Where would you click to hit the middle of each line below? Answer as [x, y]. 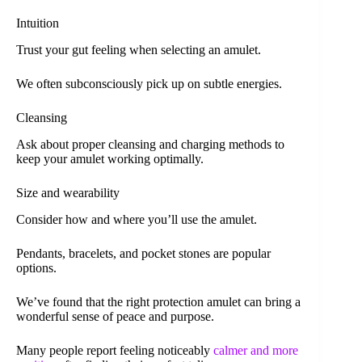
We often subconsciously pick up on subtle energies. [149, 84]
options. [36, 267]
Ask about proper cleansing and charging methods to [150, 144]
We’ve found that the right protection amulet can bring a [158, 301]
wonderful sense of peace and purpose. [115, 316]
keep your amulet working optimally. [110, 158]
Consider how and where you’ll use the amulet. [137, 219]
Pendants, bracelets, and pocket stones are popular [143, 253]
